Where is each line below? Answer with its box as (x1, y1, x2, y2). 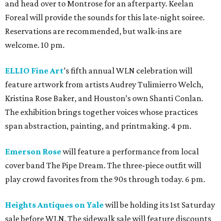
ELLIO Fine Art (5, 65, 64, 75)
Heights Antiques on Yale (5, 199, 104, 210)
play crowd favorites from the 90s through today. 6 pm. (5, 174, 205, 184)
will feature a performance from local (61, 146, 199, 156)
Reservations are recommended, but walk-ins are (5, 26, 182, 36)
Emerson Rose (5, 146, 61, 156)
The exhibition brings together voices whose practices (5, 107, 198, 117)
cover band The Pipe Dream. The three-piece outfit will (5, 160, 201, 170)
